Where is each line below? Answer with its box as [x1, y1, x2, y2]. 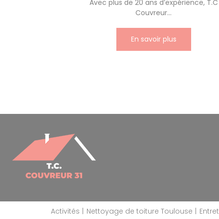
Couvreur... [135, 8, 172, 18]
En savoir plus [131, 34, 176, 44]
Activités [51, 206, 80, 216]
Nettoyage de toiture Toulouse [87, 206, 193, 216]
